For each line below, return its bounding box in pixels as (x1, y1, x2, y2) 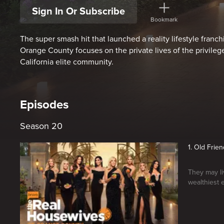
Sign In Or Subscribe (32, 5, 125, 18)
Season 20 (20, 120, 62, 132)
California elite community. (20, 57, 113, 67)
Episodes (20, 97, 68, 112)
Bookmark (150, 15, 177, 23)
